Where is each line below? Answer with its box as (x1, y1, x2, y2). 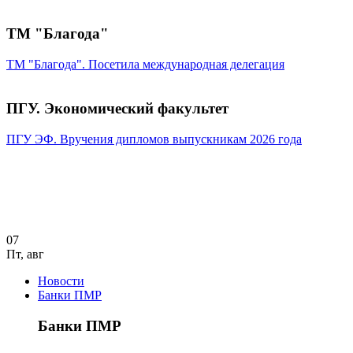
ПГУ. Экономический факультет (6, 100, 229, 117)
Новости (38, 274, 84, 288)
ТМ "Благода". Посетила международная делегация (6, 57, 284, 71)
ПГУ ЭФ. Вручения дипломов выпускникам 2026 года (6, 132, 302, 146)
